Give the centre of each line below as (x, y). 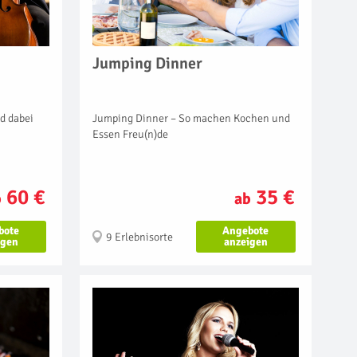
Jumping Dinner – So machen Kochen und (191, 118)
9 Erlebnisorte (139, 237)
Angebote (246, 230)
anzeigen (245, 241)
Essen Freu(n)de (130, 134)
